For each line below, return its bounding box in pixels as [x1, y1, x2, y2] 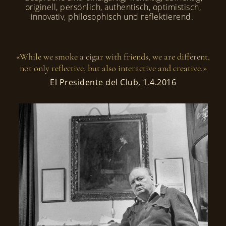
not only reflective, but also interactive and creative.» [19, 63, 207, 74]
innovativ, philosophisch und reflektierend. [30, 11, 196, 22]
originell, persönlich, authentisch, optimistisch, [25, 2, 201, 13]
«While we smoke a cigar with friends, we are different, [16, 51, 210, 62]
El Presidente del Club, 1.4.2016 [50, 77, 176, 88]
